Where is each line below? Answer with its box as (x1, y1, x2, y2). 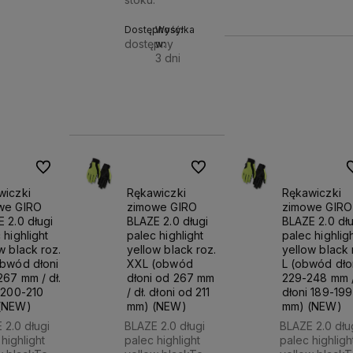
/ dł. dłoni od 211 (126, 284, 210, 299)
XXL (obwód (126, 256, 193, 270)
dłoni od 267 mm (126, 270, 215, 284)
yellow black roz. (126, 242, 217, 256)
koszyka (203, 110, 243, 122)
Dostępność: (124, 24, 184, 36)
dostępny (124, 37, 174, 51)
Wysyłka (154, 24, 195, 36)
